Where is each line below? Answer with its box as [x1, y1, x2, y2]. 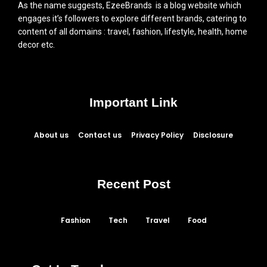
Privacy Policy [131, 129, 184, 140]
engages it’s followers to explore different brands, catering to [18, 14, 247, 24]
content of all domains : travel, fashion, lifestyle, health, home [18, 27, 247, 37]
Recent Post [97, 176, 170, 191]
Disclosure [193, 129, 233, 140]
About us [34, 129, 69, 140]
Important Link [89, 95, 178, 109]
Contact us [78, 129, 122, 140]
